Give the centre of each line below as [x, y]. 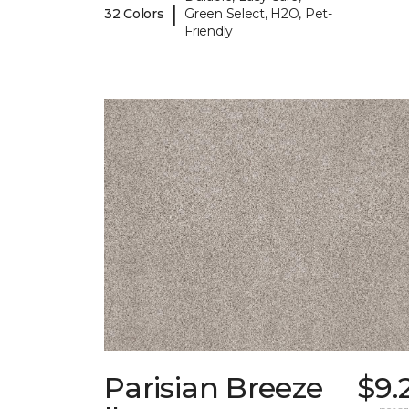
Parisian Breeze [214, 388]
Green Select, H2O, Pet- [258, 14]
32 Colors [134, 14]
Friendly [209, 31]
